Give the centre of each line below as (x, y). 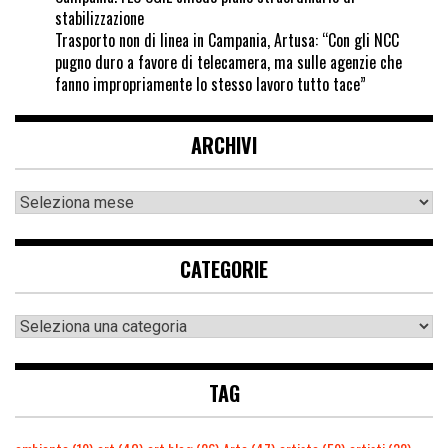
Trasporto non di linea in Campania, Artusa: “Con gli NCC (227, 40)
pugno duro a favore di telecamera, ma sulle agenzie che (228, 62)
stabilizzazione (99, 18)
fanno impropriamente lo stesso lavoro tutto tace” (210, 84)
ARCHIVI (224, 145)
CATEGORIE (224, 269)
